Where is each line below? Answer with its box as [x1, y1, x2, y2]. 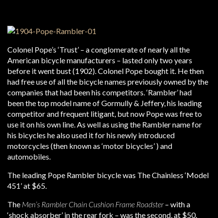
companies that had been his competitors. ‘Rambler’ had [7, 88, 192, 97]
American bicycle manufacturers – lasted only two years [7, 55, 192, 65]
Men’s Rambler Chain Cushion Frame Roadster [22, 200, 163, 209]
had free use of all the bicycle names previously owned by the [7, 77, 208, 86]
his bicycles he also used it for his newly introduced [7, 130, 175, 140]
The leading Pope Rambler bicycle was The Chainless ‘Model [7, 170, 209, 180]
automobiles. [7, 152, 51, 161]
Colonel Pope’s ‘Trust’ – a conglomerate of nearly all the [7, 45, 190, 54]
